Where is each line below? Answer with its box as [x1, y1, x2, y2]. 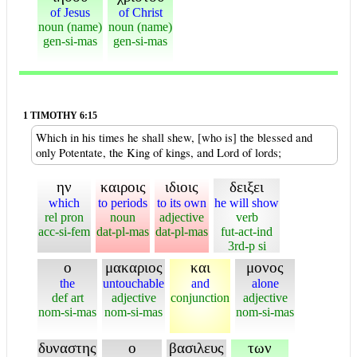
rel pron [45, 210, 84, 224]
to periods [98, 196, 147, 210]
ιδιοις [165, 178, 198, 195]
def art [51, 291, 84, 304]
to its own [157, 196, 206, 210]
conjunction [171, 291, 229, 304]
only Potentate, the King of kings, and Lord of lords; [36, 145, 281, 160]
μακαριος [104, 259, 163, 276]
